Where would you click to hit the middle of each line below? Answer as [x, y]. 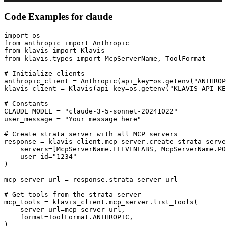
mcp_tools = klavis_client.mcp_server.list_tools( [101, 202]
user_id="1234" [40, 156]
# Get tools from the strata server [73, 194]
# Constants [26, 103]
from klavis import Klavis [54, 50]
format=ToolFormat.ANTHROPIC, [69, 217]
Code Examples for [45, 17]
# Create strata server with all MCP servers [91, 134]
